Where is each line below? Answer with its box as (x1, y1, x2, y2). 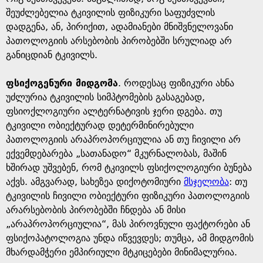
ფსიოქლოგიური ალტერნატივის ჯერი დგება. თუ (6, 106, 222, 117)
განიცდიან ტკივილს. (6, 49, 97, 60)
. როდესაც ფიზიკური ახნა (118, 77, 234, 89)
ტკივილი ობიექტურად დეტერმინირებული (6, 120, 194, 131)
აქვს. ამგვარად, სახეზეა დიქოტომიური (6, 176, 184, 187)
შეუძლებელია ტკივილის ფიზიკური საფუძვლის (6, 7, 215, 18)
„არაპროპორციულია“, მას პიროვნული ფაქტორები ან (6, 218, 250, 230)
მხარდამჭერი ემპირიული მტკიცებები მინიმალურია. (6, 247, 237, 258)
